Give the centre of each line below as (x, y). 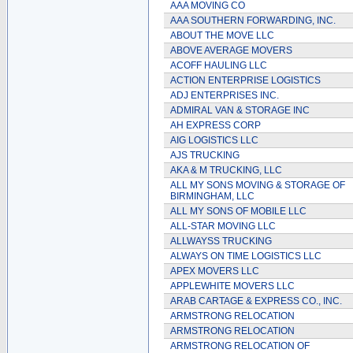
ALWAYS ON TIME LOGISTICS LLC (246, 256)
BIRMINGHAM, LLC (212, 196)
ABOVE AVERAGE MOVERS (231, 50)
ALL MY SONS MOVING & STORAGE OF (258, 185)
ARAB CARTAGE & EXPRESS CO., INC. (256, 301)
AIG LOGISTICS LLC (214, 140)
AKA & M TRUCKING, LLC (226, 170)
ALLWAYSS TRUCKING (221, 241)
